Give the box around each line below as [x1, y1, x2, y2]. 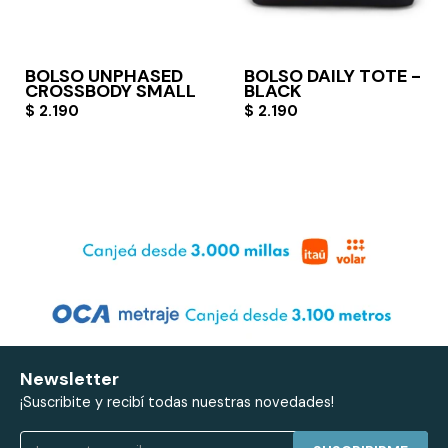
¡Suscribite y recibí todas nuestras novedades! [20, 392, 334, 411]
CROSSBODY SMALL [25, 78, 196, 103]
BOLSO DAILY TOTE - [244, 63, 421, 88]
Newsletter [20, 366, 119, 391]
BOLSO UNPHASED [25, 63, 183, 88]
